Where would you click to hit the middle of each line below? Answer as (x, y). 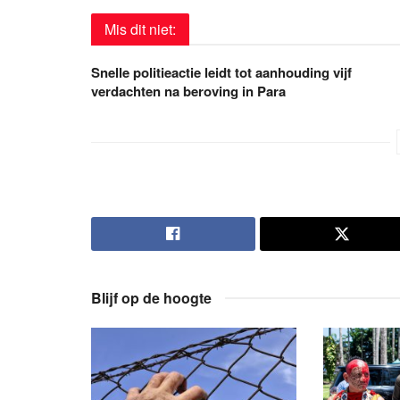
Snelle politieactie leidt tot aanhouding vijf (221, 73)
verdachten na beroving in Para (188, 92)
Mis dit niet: (140, 29)
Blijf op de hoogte (151, 298)
